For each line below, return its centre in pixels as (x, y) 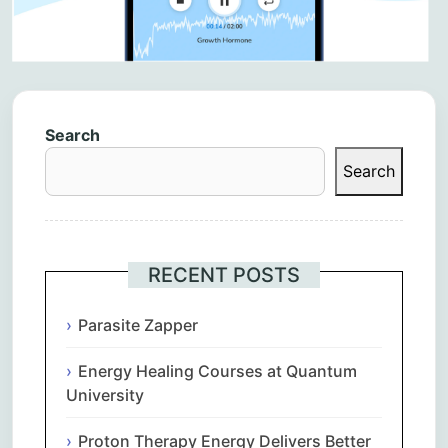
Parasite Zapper (138, 324)
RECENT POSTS (224, 274)
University (105, 394)
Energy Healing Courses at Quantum (217, 370)
